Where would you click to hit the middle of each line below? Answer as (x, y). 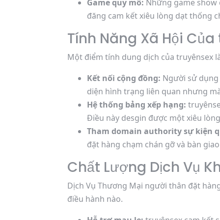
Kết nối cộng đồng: (124, 78)
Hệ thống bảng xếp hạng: (137, 105)
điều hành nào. (95, 199)
